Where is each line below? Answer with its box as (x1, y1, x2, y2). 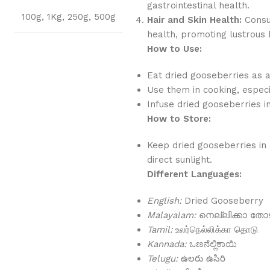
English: (147, 195, 181, 206)
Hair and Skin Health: (147, 14, 242, 25)
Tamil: (147, 224, 172, 235)
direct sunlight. (147, 154, 212, 165)
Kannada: (147, 238, 186, 250)
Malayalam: (147, 209, 196, 221)
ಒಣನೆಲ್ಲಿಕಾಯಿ (186, 238, 237, 250)
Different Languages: (147, 168, 242, 180)
